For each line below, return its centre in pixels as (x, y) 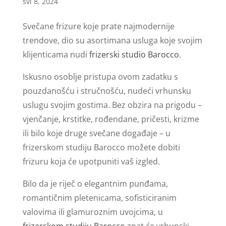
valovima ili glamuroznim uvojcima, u (93, 212)
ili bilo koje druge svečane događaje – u (96, 133)
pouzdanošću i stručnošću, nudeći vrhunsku (107, 91)
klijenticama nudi (56, 54)
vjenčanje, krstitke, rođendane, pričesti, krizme (111, 119)
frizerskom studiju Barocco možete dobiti (101, 147)
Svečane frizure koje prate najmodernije (98, 26)
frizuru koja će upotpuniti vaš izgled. (91, 161)
